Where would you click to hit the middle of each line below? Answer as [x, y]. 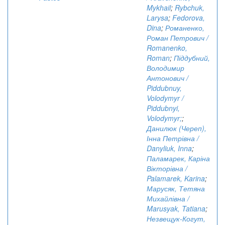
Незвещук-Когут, [176, 218]
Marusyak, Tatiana [176, 208]
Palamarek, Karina [176, 178]
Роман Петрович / [178, 38]
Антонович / [167, 78]
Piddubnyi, [163, 108]
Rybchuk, [190, 8]
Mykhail [159, 8]
